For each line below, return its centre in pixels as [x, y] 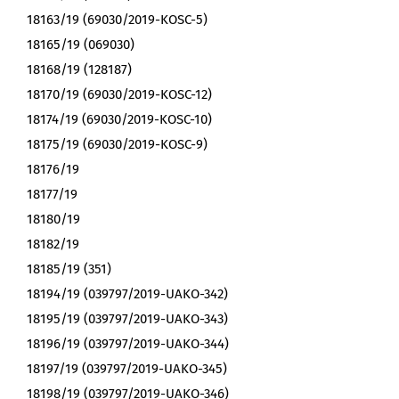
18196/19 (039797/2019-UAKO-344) [128, 344]
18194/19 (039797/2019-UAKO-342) [127, 294]
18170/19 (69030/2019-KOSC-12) [119, 95]
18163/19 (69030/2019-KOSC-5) [117, 20]
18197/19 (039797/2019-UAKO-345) [127, 369]
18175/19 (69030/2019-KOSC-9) [117, 145]
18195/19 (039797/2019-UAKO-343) [127, 319]
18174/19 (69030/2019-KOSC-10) [119, 120]
